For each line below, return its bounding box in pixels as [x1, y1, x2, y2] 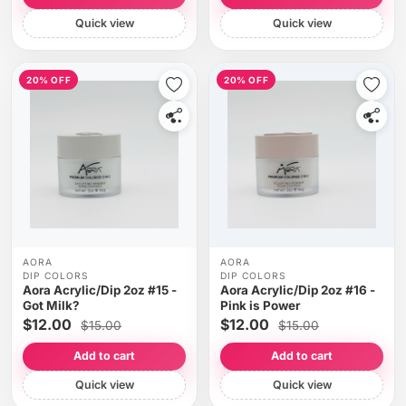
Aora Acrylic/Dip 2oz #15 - [22, 283, 177, 298]
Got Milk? [22, 298, 80, 314]
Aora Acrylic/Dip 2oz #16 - [219, 283, 375, 298]
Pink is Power [219, 298, 300, 314]
